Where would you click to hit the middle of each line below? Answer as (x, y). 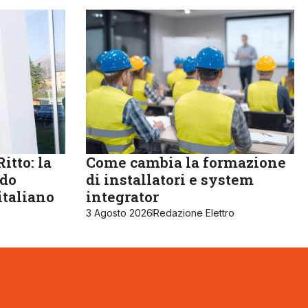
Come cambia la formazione (186, 162)
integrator (122, 196)
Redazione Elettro (194, 212)
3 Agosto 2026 (119, 212)
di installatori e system (169, 179)
